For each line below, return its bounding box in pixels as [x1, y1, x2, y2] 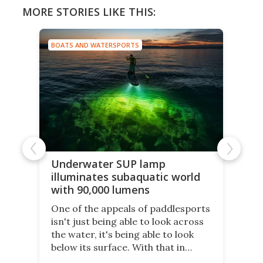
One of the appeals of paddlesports [51, 202, 210, 214]
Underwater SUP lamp [51, 156, 166, 171]
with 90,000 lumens [51, 182, 150, 197]
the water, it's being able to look [51, 228, 194, 240]
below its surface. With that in [51, 241, 185, 253]
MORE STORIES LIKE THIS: [22, 5, 156, 19]
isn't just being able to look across [51, 215, 204, 227]
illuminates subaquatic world [51, 169, 200, 184]
